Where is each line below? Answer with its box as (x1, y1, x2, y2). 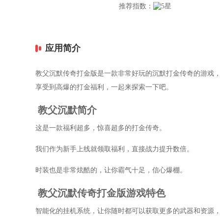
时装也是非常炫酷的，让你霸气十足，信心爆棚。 (35, 166, 187, 174)
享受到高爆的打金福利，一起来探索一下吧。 (35, 83, 173, 91)
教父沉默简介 (38, 105, 97, 115)
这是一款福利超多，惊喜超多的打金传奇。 (35, 124, 166, 132)
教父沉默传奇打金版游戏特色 (38, 188, 165, 198)
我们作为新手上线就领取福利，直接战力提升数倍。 (35, 145, 193, 153)
